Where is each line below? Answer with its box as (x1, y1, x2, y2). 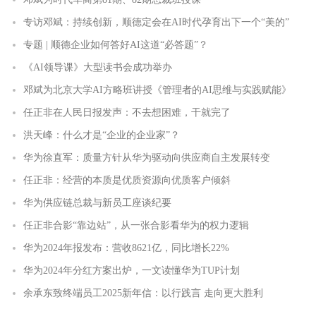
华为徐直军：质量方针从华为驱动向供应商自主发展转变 (23, 152, 270, 163)
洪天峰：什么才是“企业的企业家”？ (23, 129, 180, 140)
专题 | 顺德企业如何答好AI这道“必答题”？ (23, 39, 208, 50)
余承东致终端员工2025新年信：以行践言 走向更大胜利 (23, 287, 263, 298)
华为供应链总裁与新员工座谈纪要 (23, 197, 171, 208)
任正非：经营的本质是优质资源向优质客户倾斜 (23, 174, 231, 186)
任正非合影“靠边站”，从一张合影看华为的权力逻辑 (23, 219, 249, 231)
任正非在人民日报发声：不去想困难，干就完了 (23, 107, 231, 118)
